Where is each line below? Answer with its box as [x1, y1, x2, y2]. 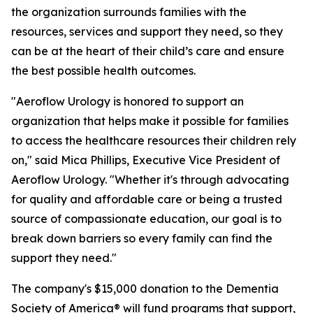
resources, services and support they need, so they [11, 24, 283, 38]
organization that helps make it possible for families [11, 114, 289, 128]
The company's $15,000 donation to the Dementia [11, 282, 279, 296]
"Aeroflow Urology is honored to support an [11, 94, 244, 108]
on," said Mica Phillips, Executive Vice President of [11, 153, 280, 167]
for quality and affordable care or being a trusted [11, 192, 282, 206]
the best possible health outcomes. [11, 64, 196, 78]
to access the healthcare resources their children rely [11, 133, 296, 147]
